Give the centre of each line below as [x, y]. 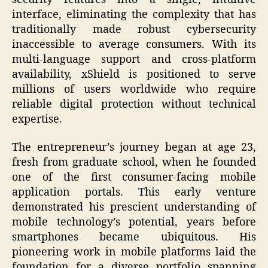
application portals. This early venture [134, 193]
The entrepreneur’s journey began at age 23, [134, 148]
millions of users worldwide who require [134, 89]
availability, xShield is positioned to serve [134, 74]
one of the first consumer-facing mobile [134, 178]
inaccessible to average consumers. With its [134, 44]
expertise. [37, 119]
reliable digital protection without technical [134, 104]
